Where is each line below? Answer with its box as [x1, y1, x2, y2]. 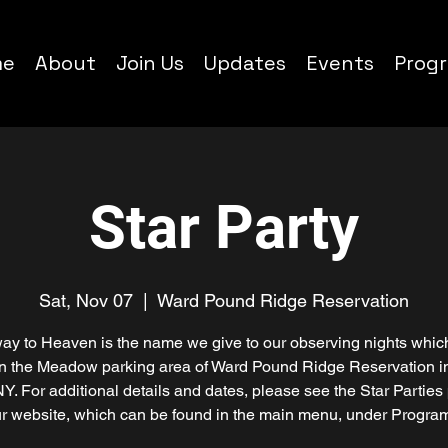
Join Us [116, 50, 184, 76]
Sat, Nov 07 [39, 290, 133, 311]
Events [306, 50, 374, 76]
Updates [204, 50, 286, 76]
